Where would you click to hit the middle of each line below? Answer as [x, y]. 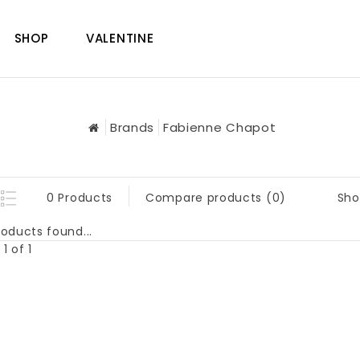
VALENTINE [120, 38]
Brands [132, 127]
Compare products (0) [216, 198]
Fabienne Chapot [219, 127]
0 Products [80, 198]
